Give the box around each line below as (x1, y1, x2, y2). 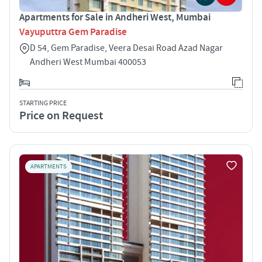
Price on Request (19, 108, 103, 123)
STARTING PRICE (19, 98, 67, 108)
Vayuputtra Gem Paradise (19, 25, 127, 39)
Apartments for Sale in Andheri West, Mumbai (19, 11, 211, 24)
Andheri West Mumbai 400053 (30, 56, 146, 68)
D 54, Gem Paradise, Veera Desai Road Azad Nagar (30, 42, 223, 54)
